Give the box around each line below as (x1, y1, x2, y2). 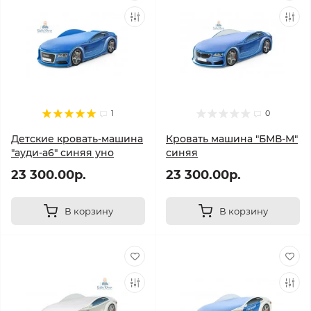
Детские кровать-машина (11, 133, 143, 145)
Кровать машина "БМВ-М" (166, 133, 298, 145)
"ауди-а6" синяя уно (11, 146, 114, 159)
